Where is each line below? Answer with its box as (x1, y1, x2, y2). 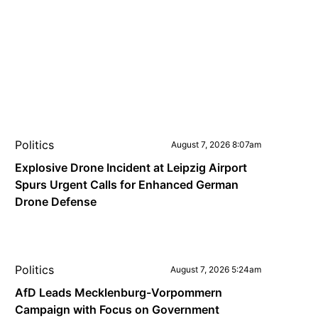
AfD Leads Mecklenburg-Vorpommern (15, 285, 223, 300)
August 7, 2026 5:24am (170, 264, 261, 275)
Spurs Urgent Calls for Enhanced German (15, 177, 239, 192)
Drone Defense (15, 194, 97, 209)
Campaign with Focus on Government (15, 302, 220, 317)
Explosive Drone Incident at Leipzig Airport (15, 160, 248, 175)
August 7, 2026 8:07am (170, 139, 261, 150)
